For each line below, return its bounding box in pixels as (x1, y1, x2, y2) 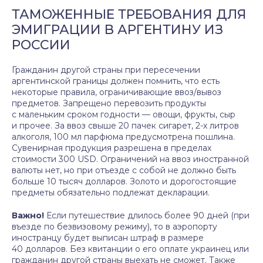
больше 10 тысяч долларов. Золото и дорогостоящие (12, 176, 237, 187)
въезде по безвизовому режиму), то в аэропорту (12, 221, 217, 232)
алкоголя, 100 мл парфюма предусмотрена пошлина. (12, 131, 235, 142)
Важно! (12, 210, 44, 221)
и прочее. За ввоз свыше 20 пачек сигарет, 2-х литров (12, 120, 239, 131)
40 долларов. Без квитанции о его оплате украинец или (12, 244, 249, 254)
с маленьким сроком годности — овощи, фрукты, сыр (12, 109, 235, 120)
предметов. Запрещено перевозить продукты (12, 98, 206, 109)
